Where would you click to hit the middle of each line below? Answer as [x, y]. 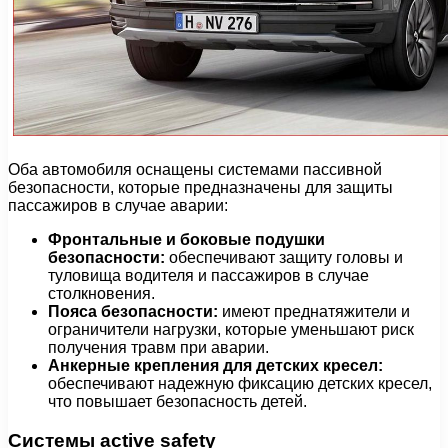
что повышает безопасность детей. [177, 402]
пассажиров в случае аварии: [118, 206]
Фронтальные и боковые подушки [186, 240]
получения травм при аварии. [158, 348]
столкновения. [101, 294]
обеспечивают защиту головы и [284, 258]
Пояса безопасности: [133, 312]
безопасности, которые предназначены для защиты [200, 188]
